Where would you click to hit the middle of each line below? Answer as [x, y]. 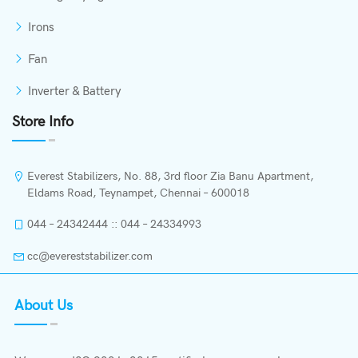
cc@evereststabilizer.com [90, 256]
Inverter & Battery [75, 91]
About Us [44, 305]
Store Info [43, 121]
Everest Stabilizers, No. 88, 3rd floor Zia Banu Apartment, [170, 176]
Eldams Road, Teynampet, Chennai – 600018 [138, 193]
